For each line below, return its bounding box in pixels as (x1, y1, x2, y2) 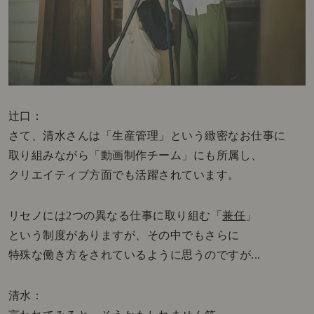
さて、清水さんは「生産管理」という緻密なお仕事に (8, 129, 286, 142)
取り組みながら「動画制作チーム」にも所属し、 (8, 149, 263, 161)
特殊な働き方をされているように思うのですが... (8, 248, 261, 261)
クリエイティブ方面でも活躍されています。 (8, 168, 240, 181)
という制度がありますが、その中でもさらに (8, 228, 240, 241)
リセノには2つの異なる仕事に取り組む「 (8, 209, 223, 221)
